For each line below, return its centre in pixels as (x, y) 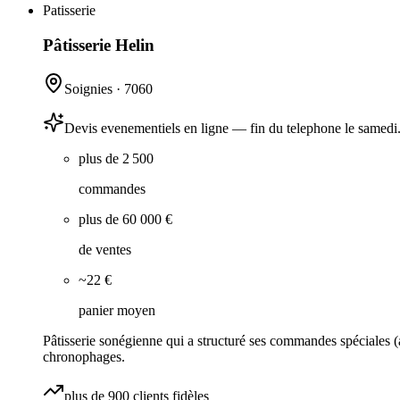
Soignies (88, 88)
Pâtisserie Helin (99, 45)
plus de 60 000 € (125, 219)
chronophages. (84, 356)
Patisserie (69, 11)
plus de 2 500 (116, 158)
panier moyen (117, 310)
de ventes (105, 249)
